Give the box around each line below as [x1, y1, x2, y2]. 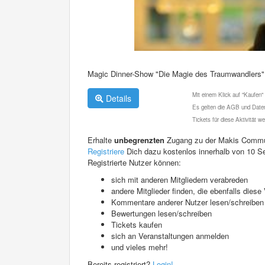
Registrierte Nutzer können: [88, 156, 181, 168]
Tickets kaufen [111, 218, 162, 230]
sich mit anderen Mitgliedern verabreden [111, 173, 248, 185]
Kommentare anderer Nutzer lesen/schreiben [111, 196, 264, 208]
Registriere [88, 145, 124, 157]
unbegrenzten [114, 134, 164, 146]
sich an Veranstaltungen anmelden [111, 230, 229, 241]
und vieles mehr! [111, 241, 168, 253]
